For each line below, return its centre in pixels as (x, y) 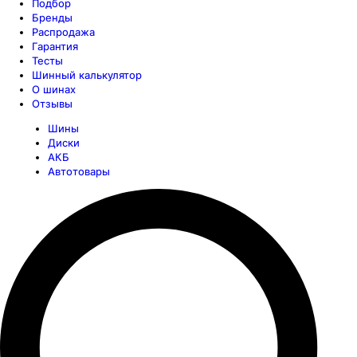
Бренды (52, 18)
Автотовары (79, 171)
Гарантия (55, 46)
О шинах (54, 89)
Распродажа (63, 32)
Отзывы (52, 104)
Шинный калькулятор (87, 75)
